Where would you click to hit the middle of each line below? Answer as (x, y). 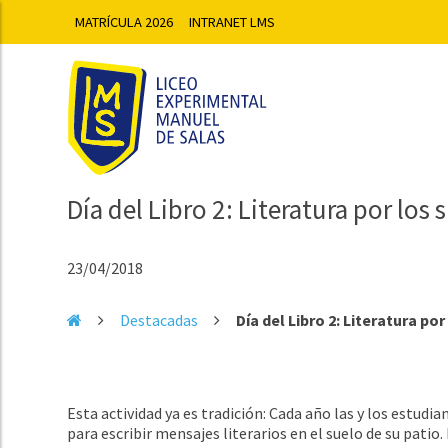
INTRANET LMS (232, 22)
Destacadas (159, 319)
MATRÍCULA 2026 (124, 22)
